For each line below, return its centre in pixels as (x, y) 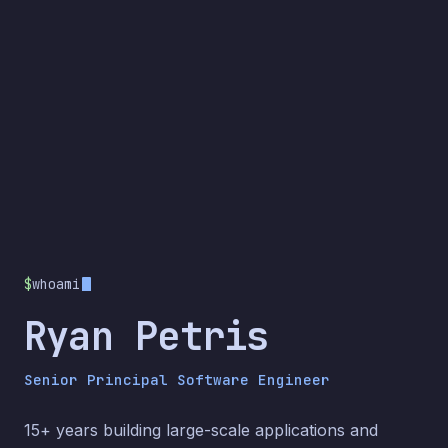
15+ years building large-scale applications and (201, 429)
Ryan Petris (146, 336)
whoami (56, 283)
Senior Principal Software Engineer (177, 379)
